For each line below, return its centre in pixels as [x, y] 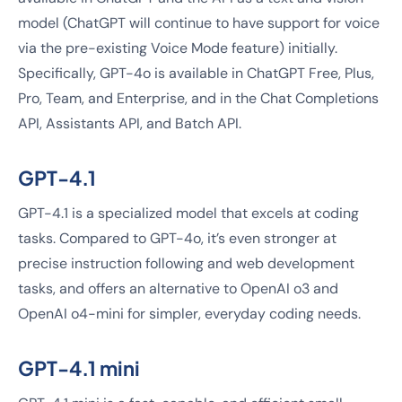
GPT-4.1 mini [79, 368]
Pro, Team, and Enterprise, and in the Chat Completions [198, 98]
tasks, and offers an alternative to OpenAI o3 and [178, 288]
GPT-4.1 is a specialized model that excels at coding [188, 213]
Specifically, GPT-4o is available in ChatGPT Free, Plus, [196, 73]
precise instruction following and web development [186, 263]
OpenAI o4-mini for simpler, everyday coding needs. [189, 314]
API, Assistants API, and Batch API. [130, 123]
